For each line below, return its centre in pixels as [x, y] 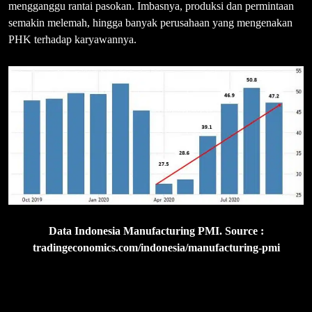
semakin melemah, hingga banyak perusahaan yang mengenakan [150, 23]
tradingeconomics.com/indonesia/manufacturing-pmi [156, 247]
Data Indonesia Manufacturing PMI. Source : [156, 231]
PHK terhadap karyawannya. [72, 40]
